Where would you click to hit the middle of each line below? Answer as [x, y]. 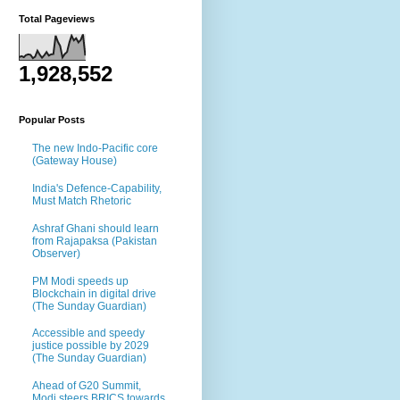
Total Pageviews [57, 18]
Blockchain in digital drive [94, 293]
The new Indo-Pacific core [95, 149]
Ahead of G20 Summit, [87, 386]
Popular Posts [52, 119]
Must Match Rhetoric [82, 200]
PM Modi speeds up [80, 281]
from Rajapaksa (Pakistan [95, 241]
